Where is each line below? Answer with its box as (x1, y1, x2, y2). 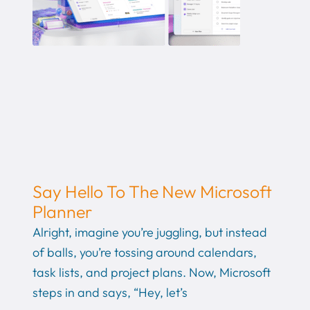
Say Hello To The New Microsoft (32, 181, 272, 203)
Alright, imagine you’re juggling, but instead (32, 224, 267, 241)
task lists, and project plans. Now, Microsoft (32, 264, 271, 281)
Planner (32, 201, 92, 224)
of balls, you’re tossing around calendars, (32, 244, 257, 261)
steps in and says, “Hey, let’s (32, 284, 188, 301)
